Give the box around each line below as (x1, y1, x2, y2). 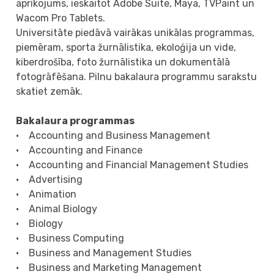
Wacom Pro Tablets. (16, 12, 106, 24)
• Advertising (16, 173, 83, 185)
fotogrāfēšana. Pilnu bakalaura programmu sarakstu (16, 70, 257, 83)
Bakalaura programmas (16, 114, 135, 127)
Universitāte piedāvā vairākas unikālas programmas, (16, 26, 255, 39)
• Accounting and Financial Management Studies (16, 158, 249, 171)
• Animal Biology (16, 202, 98, 215)
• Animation (16, 188, 77, 200)
